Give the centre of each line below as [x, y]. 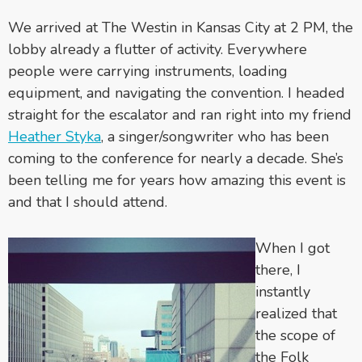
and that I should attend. [88, 202]
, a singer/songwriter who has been [215, 136]
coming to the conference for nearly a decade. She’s [176, 158]
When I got [293, 248]
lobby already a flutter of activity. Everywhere [158, 49]
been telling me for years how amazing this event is [177, 180]
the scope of [295, 335]
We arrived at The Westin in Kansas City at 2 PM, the [181, 27]
